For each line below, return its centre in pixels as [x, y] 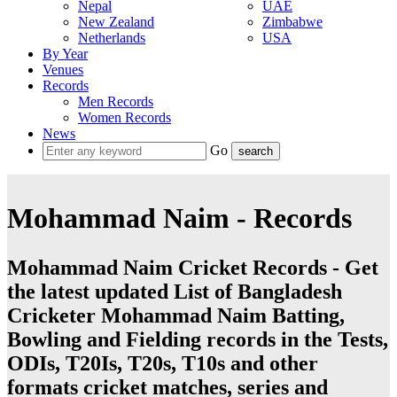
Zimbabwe [292, 22]
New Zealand [116, 22]
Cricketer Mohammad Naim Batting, [176, 316]
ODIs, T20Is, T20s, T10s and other [163, 364]
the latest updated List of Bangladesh [175, 292]
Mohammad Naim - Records [179, 218]
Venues [63, 70]
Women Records [125, 117]
